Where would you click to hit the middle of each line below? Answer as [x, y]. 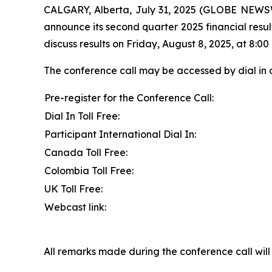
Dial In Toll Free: [82, 116]
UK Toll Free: [73, 189]
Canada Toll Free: [86, 152]
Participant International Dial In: [120, 134]
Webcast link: [75, 207]
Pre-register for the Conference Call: [129, 98]
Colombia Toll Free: [89, 171]
